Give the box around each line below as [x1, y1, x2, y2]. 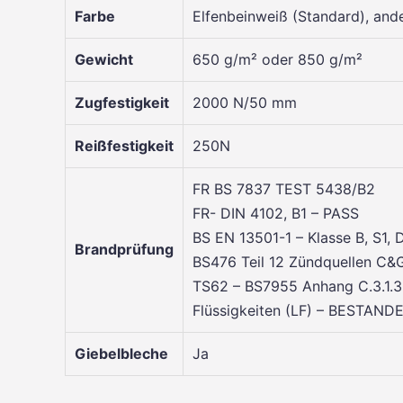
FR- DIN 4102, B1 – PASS [193, 203, 359, 222]
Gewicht [75, 49, 133, 68]
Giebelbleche [75, 344, 168, 363]
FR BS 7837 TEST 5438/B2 [193, 179, 375, 198]
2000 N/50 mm [193, 93, 297, 112]
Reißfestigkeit [75, 136, 174, 155]
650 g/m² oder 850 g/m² [193, 49, 363, 68]
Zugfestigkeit [75, 93, 169, 112]
